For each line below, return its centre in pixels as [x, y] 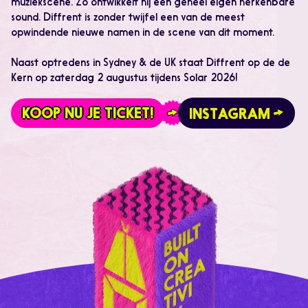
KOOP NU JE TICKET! [88, 114]
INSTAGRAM [230, 115]
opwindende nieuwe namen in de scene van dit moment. [144, 34]
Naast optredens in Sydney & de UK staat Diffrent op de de [151, 64]
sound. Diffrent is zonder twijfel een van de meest [128, 19]
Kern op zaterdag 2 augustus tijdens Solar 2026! [124, 79]
